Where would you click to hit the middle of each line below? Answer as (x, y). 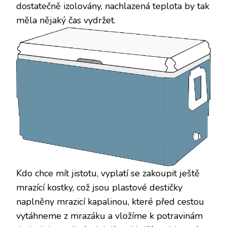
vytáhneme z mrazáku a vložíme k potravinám (109, 216)
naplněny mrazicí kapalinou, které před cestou (110, 202)
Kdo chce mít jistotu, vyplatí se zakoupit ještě (108, 174)
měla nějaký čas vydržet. (66, 21)
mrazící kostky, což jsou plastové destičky (99, 188)
